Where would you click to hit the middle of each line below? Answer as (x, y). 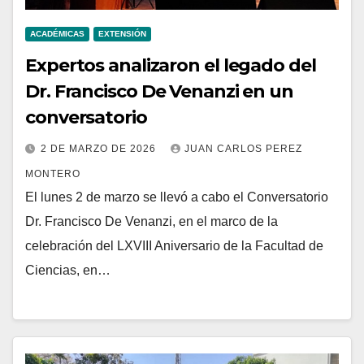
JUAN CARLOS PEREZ (243, 148)
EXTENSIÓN (122, 33)
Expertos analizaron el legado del (171, 65)
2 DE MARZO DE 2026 (100, 148)
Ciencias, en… (68, 270)
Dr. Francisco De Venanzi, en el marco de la (152, 221)
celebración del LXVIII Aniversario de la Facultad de (174, 245)
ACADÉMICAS (57, 33)
